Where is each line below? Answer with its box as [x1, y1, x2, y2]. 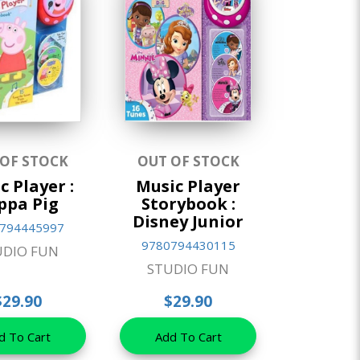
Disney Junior [133, 211, 244, 233]
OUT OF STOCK [137, 152, 239, 171]
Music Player [136, 175, 241, 198]
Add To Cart [154, 329, 222, 346]
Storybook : [141, 193, 235, 215]
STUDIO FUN [147, 260, 230, 279]
